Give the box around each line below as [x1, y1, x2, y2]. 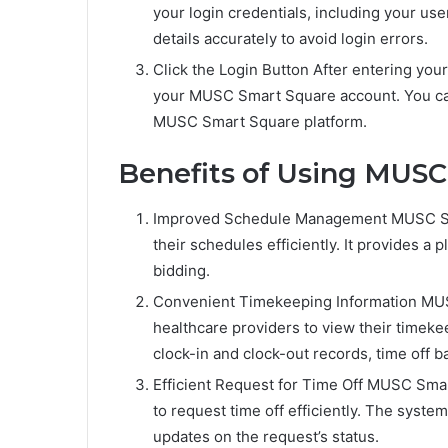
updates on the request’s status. [153, 426, 379, 446]
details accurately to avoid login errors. [153, 29, 428, 49]
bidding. [153, 260, 210, 280]
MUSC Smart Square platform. [153, 112, 367, 132]
